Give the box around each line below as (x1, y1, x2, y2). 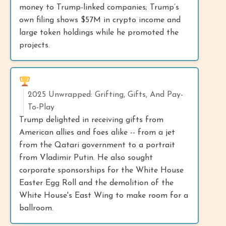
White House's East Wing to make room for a (19, 191, 188, 200)
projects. (19, 41, 50, 49)
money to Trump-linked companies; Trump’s (19, 3, 179, 12)
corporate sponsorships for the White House (19, 166, 184, 175)
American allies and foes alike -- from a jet (19, 128, 175, 137)
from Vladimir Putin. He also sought (19, 153, 153, 162)
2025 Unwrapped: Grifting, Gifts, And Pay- (28, 90, 183, 99)
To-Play (28, 103, 54, 111)
